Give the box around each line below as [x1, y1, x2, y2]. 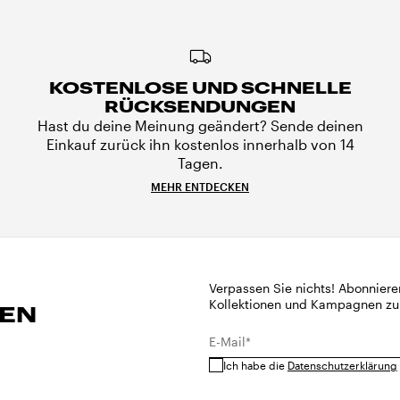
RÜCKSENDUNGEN [104, 97, 296, 116]
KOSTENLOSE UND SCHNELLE [48, 79, 352, 97]
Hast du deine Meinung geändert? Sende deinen [37, 117, 363, 134]
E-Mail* [208, 334, 251, 349]
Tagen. [177, 154, 223, 171]
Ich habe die [222, 359, 287, 371]
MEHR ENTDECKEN [151, 180, 249, 193]
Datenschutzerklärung [287, 359, 397, 371]
